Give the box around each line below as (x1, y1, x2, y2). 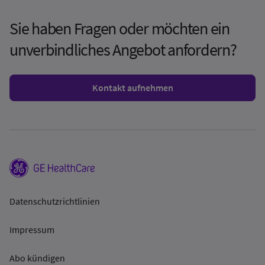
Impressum (9, 223, 54, 235)
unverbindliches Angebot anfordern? (9, 38, 237, 60)
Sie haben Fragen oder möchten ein (9, 17, 230, 39)
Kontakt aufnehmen (92, 81, 173, 93)
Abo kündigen (9, 251, 65, 264)
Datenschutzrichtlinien (9, 195, 100, 207)
